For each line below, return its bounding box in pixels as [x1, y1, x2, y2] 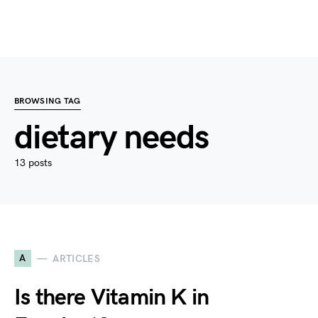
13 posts [14, 157, 52, 169]
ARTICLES [53, 252, 101, 265]
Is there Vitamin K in [14, 284, 209, 312]
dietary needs [14, 118, 209, 158]
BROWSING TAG [14, 96, 81, 106]
